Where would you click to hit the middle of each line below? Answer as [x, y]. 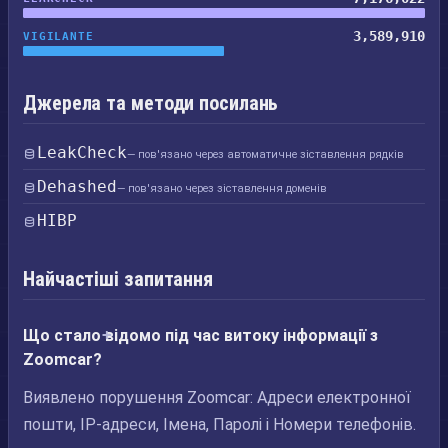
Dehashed [77, 186]
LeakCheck [82, 152]
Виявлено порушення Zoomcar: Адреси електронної [217, 397]
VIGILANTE [58, 36]
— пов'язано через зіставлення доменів [222, 188]
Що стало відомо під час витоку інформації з [200, 335]
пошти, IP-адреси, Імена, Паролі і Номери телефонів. [219, 424]
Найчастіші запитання [118, 279]
